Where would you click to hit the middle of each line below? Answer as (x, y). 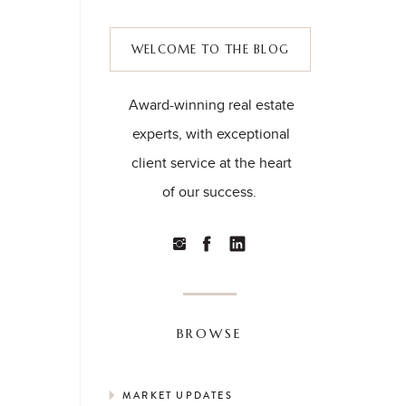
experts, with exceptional (211, 134)
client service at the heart (211, 163)
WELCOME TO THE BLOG (210, 49)
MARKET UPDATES (178, 396)
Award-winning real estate (211, 105)
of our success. (211, 192)
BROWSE (209, 333)
